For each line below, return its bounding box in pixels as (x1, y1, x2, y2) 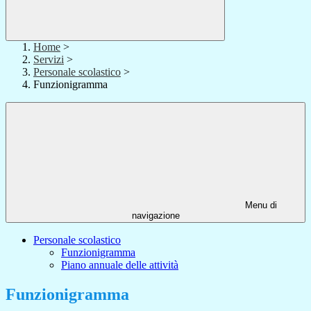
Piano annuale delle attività (61, 259, 178, 271)
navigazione (131, 210, 180, 221)
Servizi (33, 53, 64, 66)
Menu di (242, 200, 277, 211)
